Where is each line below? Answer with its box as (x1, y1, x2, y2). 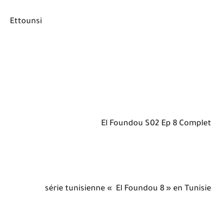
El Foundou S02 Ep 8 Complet (101, 119, 211, 128)
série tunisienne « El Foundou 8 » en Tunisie (45, 184, 211, 193)
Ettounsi (10, 17, 42, 26)
